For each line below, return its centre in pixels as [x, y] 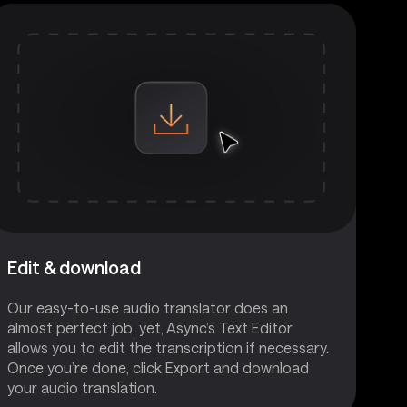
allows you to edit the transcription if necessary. [168, 347]
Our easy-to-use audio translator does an [148, 307]
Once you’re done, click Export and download [158, 367]
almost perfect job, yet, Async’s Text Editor [150, 327]
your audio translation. [82, 387]
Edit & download [74, 267]
